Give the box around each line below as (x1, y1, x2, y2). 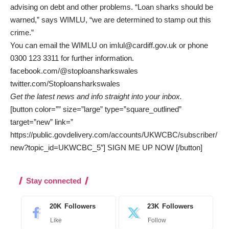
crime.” (10, 28, 34, 37)
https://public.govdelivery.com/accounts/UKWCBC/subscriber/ (10, 130, 217, 139)
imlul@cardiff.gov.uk (109, 40, 177, 50)
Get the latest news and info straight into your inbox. (10, 91, 182, 101)
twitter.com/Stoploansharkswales (10, 79, 120, 88)
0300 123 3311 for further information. (10, 53, 134, 62)
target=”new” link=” (10, 117, 73, 126)
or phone (177, 40, 208, 50)
